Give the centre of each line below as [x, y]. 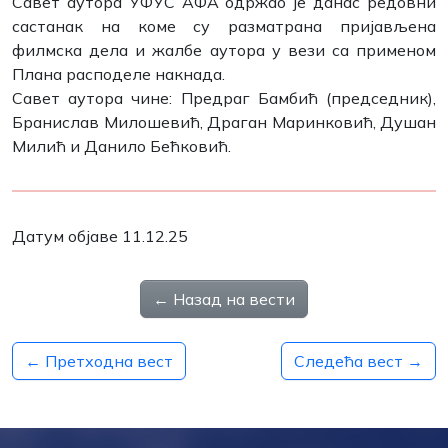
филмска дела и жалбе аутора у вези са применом [224, 50]
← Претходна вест [99, 361]
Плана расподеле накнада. [118, 74]
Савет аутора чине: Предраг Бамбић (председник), [224, 98]
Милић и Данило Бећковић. [121, 146]
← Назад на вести [224, 299]
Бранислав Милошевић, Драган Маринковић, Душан [224, 122]
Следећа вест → [358, 361]
